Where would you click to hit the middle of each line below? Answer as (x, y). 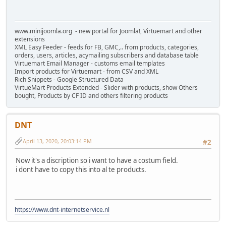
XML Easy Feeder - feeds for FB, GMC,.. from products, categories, (107, 47)
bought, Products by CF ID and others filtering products (91, 96)
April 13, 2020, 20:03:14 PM (57, 141)
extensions (30, 39)
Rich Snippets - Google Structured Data (69, 80)
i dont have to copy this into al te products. (81, 169)
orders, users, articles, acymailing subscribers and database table (107, 55)
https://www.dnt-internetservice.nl (62, 210)
